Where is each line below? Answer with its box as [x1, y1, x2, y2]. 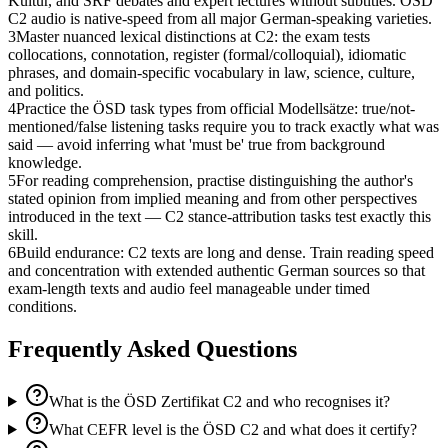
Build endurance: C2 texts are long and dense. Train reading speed [16, 244, 434, 262]
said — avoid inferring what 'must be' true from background [8, 136, 385, 154]
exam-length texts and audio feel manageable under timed [8, 280, 370, 298]
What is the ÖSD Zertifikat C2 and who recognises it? [48, 392, 390, 410]
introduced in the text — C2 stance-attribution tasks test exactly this [8, 208, 431, 226]
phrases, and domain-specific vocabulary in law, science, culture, [8, 64, 415, 82]
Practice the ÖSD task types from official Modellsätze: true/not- [16, 100, 415, 118]
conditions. [8, 298, 77, 316]
